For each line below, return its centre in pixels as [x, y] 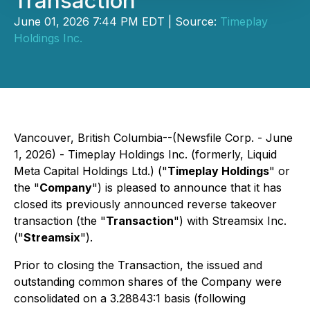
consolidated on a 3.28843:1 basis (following [130, 298]
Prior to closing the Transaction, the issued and [138, 265]
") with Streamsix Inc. [230, 221]
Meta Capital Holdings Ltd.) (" [91, 171]
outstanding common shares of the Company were [148, 282]
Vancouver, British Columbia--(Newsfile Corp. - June [153, 138]
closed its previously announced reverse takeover [145, 204]
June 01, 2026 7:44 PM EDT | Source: [117, 21]
